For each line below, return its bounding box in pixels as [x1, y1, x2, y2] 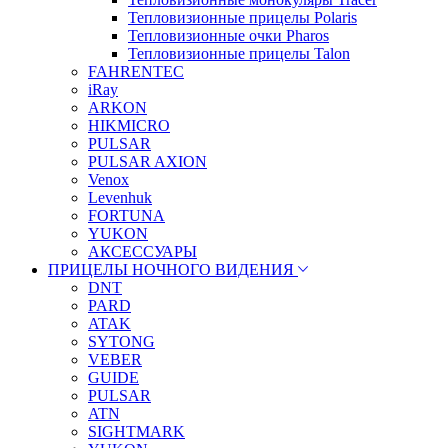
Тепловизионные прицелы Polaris [128, 8, 357, 26]
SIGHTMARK [88, 422, 185, 440]
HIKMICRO [88, 116, 170, 134]
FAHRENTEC [88, 62, 184, 80]
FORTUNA [88, 206, 165, 224]
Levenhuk [88, 188, 152, 206]
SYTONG [88, 332, 155, 350]
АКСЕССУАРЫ [88, 242, 197, 260]
